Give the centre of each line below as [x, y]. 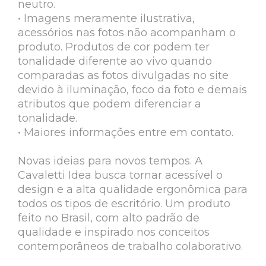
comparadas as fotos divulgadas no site [123, 75]
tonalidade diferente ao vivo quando [115, 61]
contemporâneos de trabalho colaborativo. [130, 246]
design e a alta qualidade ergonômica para [133, 189]
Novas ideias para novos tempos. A [110, 161]
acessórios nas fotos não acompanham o [127, 32]
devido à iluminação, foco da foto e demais [132, 89]
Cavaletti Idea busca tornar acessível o [120, 175]
